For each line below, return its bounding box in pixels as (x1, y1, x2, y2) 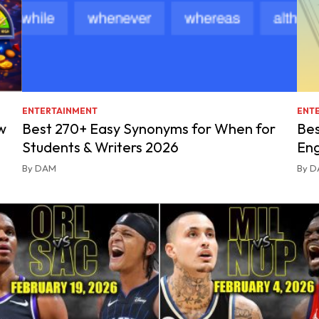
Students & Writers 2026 (22, 138, 179, 156)
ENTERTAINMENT (22, 105, 98, 116)
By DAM (22, 162, 57, 174)
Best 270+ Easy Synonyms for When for (22, 120, 276, 137)
